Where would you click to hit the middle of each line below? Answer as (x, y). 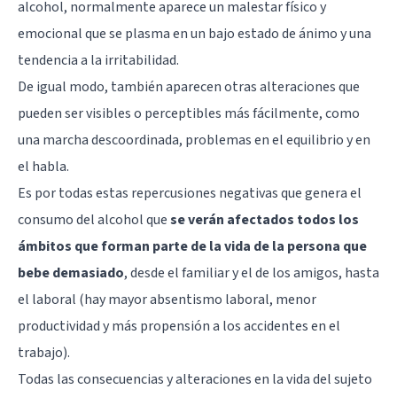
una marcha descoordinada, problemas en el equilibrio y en (194, 140)
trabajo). (44, 353)
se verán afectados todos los (265, 220)
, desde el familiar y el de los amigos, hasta (252, 273)
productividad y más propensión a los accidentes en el (179, 327)
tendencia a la (61, 61)
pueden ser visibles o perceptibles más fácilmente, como (189, 114)
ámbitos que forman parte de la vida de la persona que (192, 247)
